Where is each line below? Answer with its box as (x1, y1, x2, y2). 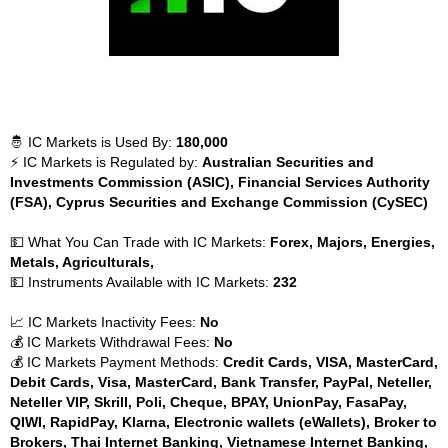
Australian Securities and (202, 154, 374, 170)
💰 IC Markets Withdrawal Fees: (10, 334, 214, 350)
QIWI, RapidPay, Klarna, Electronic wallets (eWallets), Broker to (10, 414, 437, 430)
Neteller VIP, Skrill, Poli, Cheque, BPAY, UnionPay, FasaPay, (10, 394, 407, 410)
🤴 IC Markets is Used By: (10, 134, 176, 150)
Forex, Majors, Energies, (270, 234, 435, 250)
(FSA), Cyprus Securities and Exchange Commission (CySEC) (10, 194, 428, 210)
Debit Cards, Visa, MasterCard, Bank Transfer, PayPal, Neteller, (10, 374, 432, 390)
